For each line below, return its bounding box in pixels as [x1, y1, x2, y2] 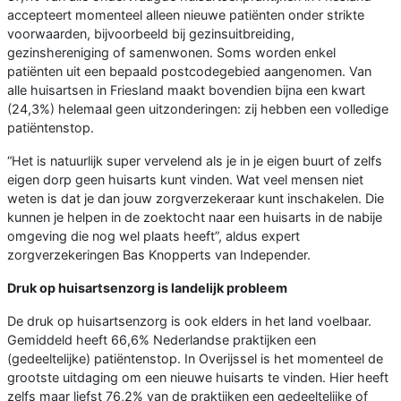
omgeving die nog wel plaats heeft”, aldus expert [7, 227, 300, 243]
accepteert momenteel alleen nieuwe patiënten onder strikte [7, 6, 364, 22]
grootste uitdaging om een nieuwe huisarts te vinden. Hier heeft [7, 369, 388, 385]
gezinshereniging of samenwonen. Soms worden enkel [7, 44, 336, 60]
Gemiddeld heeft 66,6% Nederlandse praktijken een [7, 331, 316, 347]
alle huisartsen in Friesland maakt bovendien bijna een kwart [7, 81, 365, 98]
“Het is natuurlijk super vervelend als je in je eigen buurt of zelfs [7, 152, 382, 168]
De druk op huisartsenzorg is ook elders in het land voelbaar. [7, 312, 371, 328]
